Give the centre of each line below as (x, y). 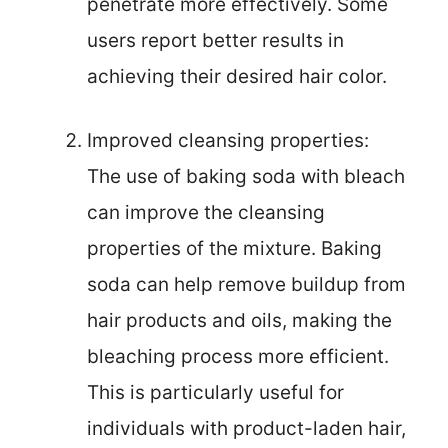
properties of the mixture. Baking (234, 249)
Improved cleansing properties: (228, 141)
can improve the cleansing (206, 213)
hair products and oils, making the (239, 321)
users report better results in (215, 40)
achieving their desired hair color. (237, 76)
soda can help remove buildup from (246, 285)
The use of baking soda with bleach (246, 177)
